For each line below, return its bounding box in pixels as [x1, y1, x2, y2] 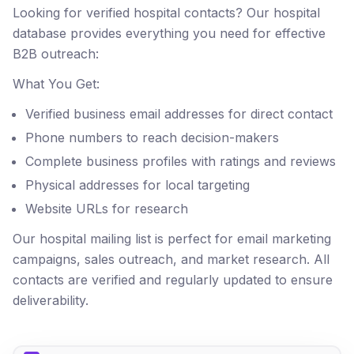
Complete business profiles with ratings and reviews [25, 153, 336, 169]
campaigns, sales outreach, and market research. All [13, 251, 330, 267]
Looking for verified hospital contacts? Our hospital [13, 5, 320, 21]
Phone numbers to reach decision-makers [25, 130, 279, 145]
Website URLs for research [25, 201, 188, 217]
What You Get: [13, 76, 100, 92]
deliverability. [13, 292, 88, 308]
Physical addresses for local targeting [25, 177, 250, 193]
